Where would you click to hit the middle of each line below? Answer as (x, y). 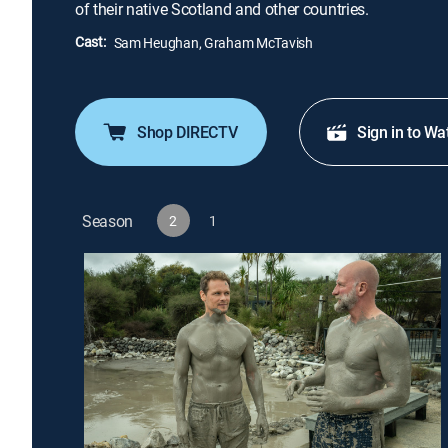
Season (108, 220)
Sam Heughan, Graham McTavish (213, 42)
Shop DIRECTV (187, 132)
